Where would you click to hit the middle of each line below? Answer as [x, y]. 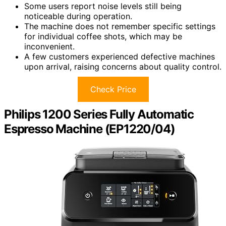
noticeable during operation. [78, 16]
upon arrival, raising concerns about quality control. [123, 67]
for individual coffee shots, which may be [103, 36]
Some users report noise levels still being [103, 6]
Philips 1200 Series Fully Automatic [99, 114]
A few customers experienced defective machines [120, 56]
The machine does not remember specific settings [120, 26]
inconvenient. [49, 46]
